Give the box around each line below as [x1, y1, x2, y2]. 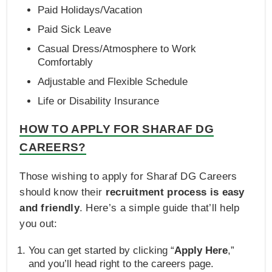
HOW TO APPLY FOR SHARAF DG [19, 122, 214, 135]
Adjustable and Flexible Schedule [38, 75, 188, 87]
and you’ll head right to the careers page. [29, 257, 214, 270]
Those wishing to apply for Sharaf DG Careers [19, 170, 237, 182]
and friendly [19, 202, 80, 214]
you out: [19, 217, 58, 229]
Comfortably [38, 56, 93, 68]
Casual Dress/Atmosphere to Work [38, 42, 197, 55]
